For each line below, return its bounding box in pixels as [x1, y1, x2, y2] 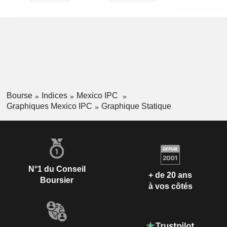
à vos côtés [148, 182, 193, 191]
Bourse [6, 91, 32, 100]
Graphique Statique [101, 101, 171, 110]
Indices [41, 91, 67, 100]
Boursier [40, 175, 73, 184]
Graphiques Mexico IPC [6, 101, 92, 110]
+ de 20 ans [148, 171, 192, 180]
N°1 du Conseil [28, 164, 86, 173]
